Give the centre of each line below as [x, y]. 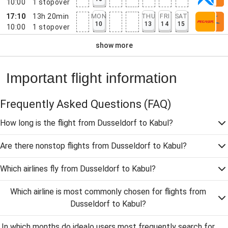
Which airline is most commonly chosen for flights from [108, 192]
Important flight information [92, 78]
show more [114, 45]
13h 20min [51, 16]
